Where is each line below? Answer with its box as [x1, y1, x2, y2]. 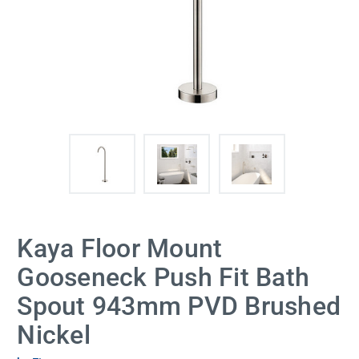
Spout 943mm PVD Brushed [17, 291, 341, 322]
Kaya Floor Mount [17, 233, 223, 264]
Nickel [17, 320, 91, 351]
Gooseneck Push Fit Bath [17, 262, 310, 293]
